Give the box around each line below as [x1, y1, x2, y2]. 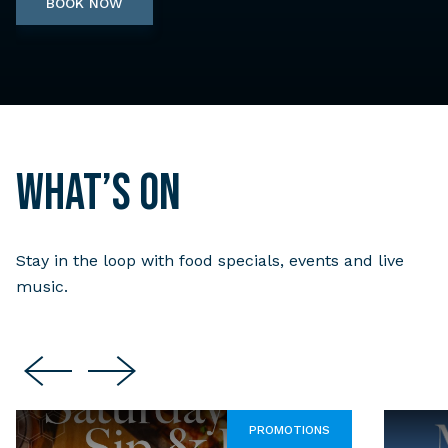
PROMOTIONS [249, 422, 330, 437]
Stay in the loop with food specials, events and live [16, 250, 404, 270]
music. [16, 276, 68, 296]
